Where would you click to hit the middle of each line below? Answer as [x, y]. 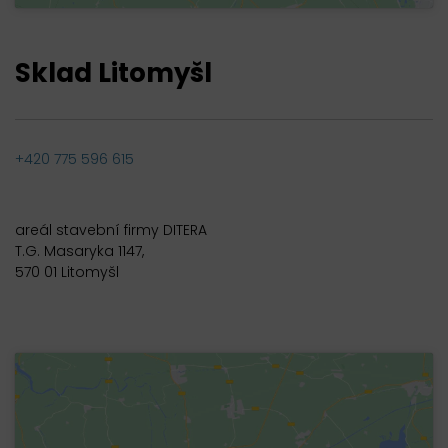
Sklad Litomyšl [113, 72]
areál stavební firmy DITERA [111, 229]
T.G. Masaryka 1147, [79, 250]
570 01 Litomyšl [67, 271]
